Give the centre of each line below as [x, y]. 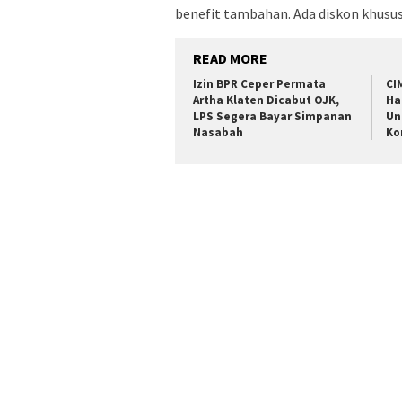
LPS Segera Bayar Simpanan [272, 117]
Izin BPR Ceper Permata [259, 84]
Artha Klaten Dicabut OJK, [266, 100]
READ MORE [230, 59]
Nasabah [218, 133]
